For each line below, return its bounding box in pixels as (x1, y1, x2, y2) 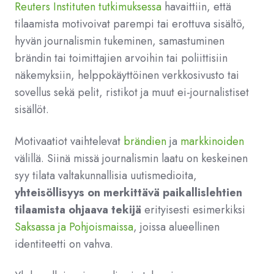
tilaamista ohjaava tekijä (15, 202, 144, 218)
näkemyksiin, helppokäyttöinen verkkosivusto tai (15, 67, 239, 83)
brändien (124, 133, 166, 149)
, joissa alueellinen (133, 219, 220, 235)
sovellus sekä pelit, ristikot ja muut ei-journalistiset (15, 84, 249, 100)
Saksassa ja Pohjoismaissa (15, 219, 133, 235)
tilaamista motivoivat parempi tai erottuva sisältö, (15, 16, 245, 32)
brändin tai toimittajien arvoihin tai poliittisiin (15, 50, 228, 66)
